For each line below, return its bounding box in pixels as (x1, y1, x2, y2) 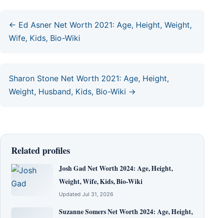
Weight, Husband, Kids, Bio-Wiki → (9, 86, 136, 96)
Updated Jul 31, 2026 (59, 190, 113, 198)
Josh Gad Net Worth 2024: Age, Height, (59, 163, 173, 173)
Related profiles (11, 143, 70, 157)
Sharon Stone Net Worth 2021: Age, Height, (9, 73, 169, 83)
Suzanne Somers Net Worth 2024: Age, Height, (59, 206, 193, 217)
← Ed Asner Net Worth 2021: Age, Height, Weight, (9, 19, 192, 30)
